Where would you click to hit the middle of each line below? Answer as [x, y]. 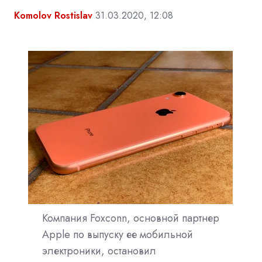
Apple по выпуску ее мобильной [118, 234]
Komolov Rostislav [53, 15]
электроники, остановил [99, 251]
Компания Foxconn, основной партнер [131, 218]
